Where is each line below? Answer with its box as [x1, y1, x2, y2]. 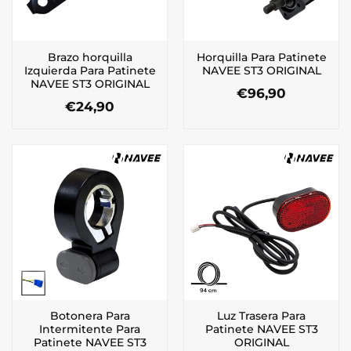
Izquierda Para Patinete [24, 63, 156, 77]
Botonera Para [49, 309, 130, 322]
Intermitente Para [39, 322, 140, 335]
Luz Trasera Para [217, 309, 306, 322]
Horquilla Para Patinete [196, 50, 327, 63]
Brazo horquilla [47, 50, 132, 63]
